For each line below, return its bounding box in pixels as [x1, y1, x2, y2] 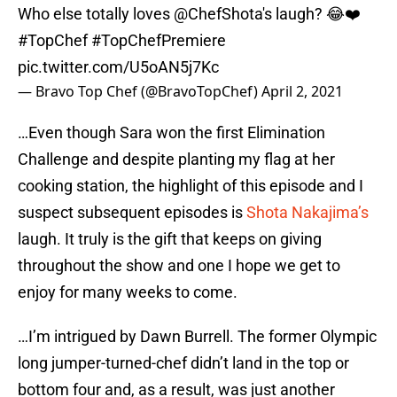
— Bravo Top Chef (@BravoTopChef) [18, 82, 261, 102]
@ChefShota [174, 4, 262, 24]
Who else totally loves [18, 4, 174, 24]
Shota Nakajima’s [246, 203, 369, 222]
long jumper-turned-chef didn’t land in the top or [18, 354, 349, 373]
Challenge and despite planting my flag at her [18, 150, 335, 169]
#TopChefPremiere [91, 31, 226, 51]
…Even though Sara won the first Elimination [18, 123, 325, 143]
